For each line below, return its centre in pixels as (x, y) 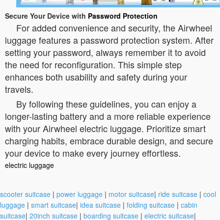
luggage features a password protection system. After (109, 40)
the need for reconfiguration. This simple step (93, 64)
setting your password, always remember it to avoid (105, 52)
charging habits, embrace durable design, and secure (109, 140)
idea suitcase (100, 205)
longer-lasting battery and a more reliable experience (108, 116)
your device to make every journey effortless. (93, 152)
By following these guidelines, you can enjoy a (106, 103)
